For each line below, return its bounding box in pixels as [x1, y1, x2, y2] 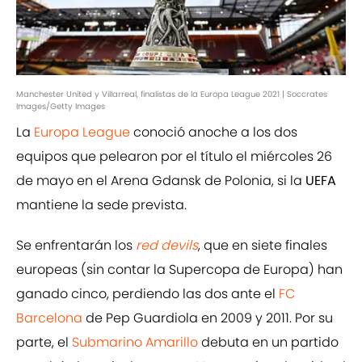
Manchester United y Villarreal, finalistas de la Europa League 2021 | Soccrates [16, 88, 327, 101]
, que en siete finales [198, 236, 327, 255]
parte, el [16, 333, 72, 352]
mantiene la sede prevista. [16, 196, 187, 215]
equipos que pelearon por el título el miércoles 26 [16, 147, 332, 166]
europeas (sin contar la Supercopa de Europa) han [16, 260, 343, 280]
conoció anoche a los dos [130, 123, 297, 142]
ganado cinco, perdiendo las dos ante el [16, 284, 279, 304]
